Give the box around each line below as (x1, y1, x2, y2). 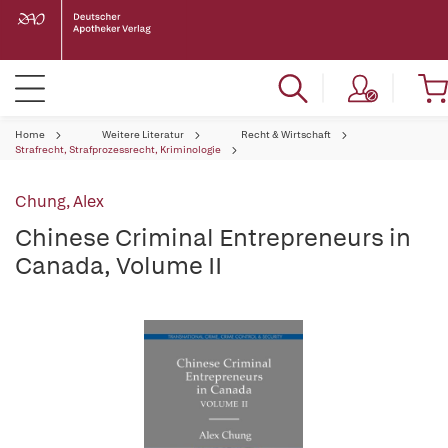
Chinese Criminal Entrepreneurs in (15, 222, 411, 253)
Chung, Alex (15, 191, 104, 212)
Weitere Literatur (102, 128, 184, 141)
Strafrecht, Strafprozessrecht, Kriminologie (15, 143, 221, 156)
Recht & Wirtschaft (241, 128, 331, 141)
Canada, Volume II (15, 250, 222, 281)
